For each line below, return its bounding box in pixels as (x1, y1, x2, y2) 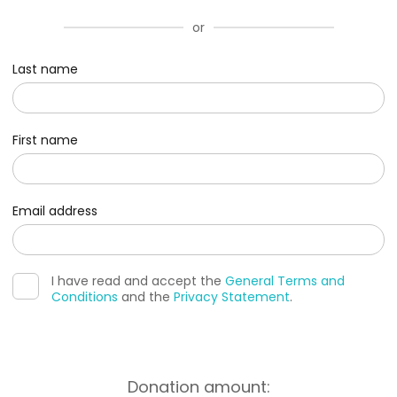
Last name (12, 59, 78, 78)
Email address (12, 201, 97, 220)
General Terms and (225, 271, 345, 290)
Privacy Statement (174, 287, 290, 306)
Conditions (51, 287, 118, 306)
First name (12, 130, 78, 149)
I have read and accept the (51, 271, 225, 290)
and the (118, 287, 174, 306)
